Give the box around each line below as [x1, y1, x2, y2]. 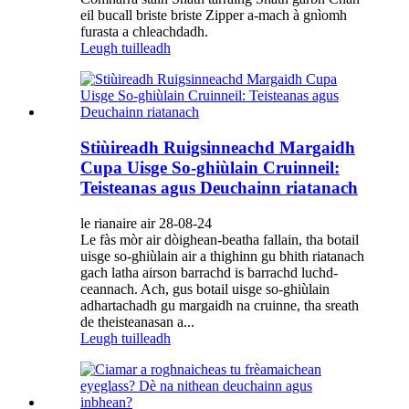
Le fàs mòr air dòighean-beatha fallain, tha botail [80, 231, 359, 247]
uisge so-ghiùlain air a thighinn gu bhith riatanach [80, 247, 364, 264]
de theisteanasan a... [80, 313, 194, 330]
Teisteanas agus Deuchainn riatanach [80, 178, 358, 198]
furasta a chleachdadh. [80, 24, 208, 40]
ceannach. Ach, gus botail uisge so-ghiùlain [80, 280, 330, 297]
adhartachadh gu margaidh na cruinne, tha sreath [80, 297, 359, 313]
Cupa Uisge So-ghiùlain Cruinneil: [80, 158, 340, 178]
